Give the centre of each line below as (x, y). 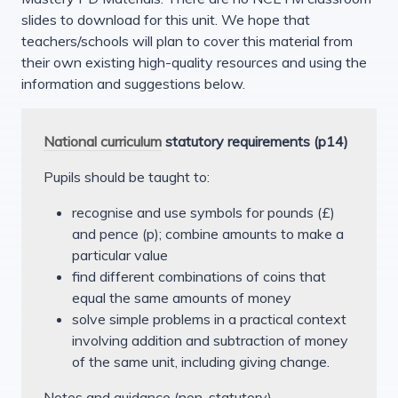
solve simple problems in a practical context (209, 318)
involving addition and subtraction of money (210, 340)
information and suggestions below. (133, 83)
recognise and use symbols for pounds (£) (203, 212)
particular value (120, 255)
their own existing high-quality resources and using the (194, 62)
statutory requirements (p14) (255, 141)
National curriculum (103, 141)
